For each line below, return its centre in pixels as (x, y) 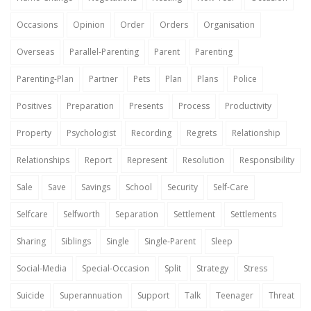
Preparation (90, 106)
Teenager (235, 295)
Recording (151, 133)
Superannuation (91, 295)
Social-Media (42, 268)
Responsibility (267, 160)
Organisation (229, 25)
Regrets (202, 133)
